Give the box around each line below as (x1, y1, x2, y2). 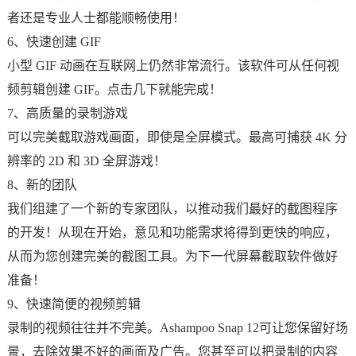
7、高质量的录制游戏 (6, 106, 128, 120)
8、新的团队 (6, 178, 77, 192)
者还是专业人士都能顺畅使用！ (6, 11, 185, 25)
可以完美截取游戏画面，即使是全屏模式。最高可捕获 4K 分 (6, 130, 347, 144)
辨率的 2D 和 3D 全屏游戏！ (6, 154, 166, 168)
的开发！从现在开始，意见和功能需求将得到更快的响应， (6, 226, 338, 239)
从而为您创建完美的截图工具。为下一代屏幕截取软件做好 (6, 250, 338, 263)
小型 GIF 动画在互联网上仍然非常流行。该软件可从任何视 (6, 59, 339, 72)
